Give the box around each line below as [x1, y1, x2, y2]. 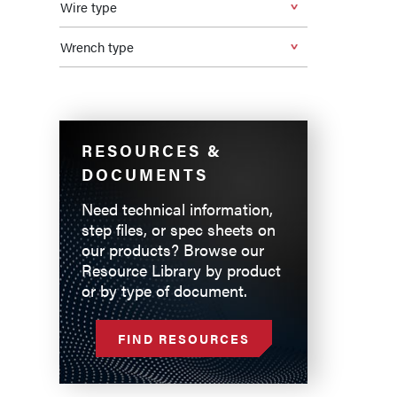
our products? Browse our [82, 238, 264, 261]
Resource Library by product [82, 259, 281, 281]
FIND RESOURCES [117, 330, 250, 347]
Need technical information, [82, 198, 273, 220]
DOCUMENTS [82, 163, 208, 185]
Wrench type [60, 37, 134, 56]
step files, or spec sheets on [82, 218, 276, 240]
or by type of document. [82, 279, 247, 301]
